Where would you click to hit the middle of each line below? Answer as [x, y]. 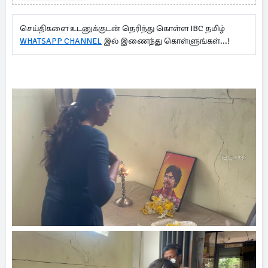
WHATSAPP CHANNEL [61, 41]
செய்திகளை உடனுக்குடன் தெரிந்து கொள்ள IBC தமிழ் [122, 28]
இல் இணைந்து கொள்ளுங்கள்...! [166, 41]
